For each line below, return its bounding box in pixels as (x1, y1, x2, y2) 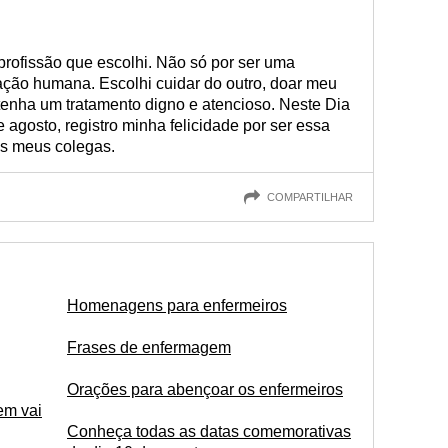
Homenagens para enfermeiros (67, 297, 287, 314)
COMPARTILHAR (267, 190, 353, 203)
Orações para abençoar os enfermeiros (67, 381, 343, 398)
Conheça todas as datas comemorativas (67, 423, 351, 440)
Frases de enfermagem (67, 339, 231, 356)
